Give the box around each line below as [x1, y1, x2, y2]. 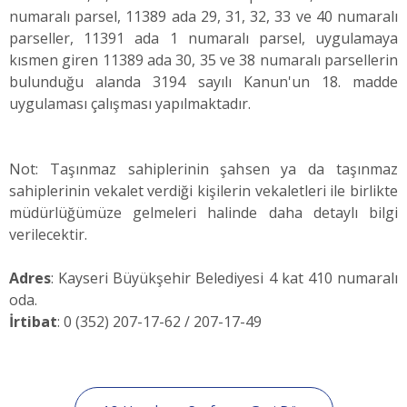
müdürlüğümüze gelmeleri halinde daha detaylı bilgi [9, 203, 398, 223]
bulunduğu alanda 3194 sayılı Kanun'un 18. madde [9, 72, 398, 92]
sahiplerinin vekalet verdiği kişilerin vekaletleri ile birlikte [9, 181, 398, 201]
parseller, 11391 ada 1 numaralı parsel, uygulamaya [9, 28, 398, 48]
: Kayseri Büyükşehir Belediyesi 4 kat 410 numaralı [51, 268, 398, 288]
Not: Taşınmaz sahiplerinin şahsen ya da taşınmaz [9, 159, 398, 179]
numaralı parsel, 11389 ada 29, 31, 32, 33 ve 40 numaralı [9, 6, 398, 26]
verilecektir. [9, 224, 87, 244]
